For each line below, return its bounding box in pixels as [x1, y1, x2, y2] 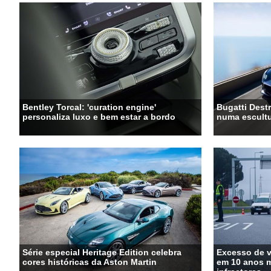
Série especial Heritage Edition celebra [22, 247, 181, 257]
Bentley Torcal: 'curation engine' [22, 102, 156, 112]
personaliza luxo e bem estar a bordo [22, 111, 175, 122]
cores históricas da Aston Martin [22, 256, 157, 267]
